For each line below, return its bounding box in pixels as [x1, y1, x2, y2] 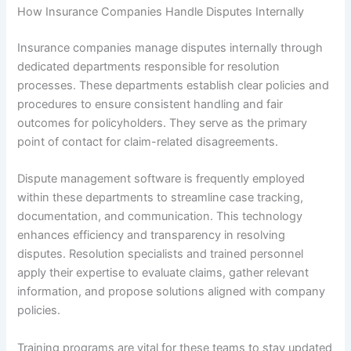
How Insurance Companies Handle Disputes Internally [17, 5, 305, 20]
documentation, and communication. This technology [17, 209, 303, 224]
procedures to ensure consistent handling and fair [17, 96, 284, 111]
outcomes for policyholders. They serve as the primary [17, 115, 308, 130]
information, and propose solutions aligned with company [17, 284, 326, 299]
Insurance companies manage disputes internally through [17, 40, 324, 55]
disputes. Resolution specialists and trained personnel [17, 247, 304, 262]
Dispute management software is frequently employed [17, 172, 306, 186]
